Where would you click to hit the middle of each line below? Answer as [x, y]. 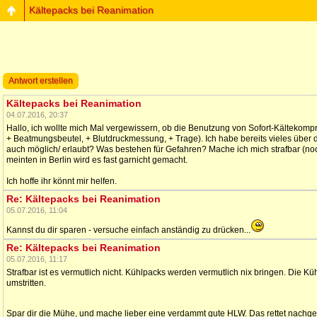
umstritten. [26, 283]
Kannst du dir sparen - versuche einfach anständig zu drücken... [128, 230]
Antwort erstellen [41, 81]
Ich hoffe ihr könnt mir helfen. [62, 181]
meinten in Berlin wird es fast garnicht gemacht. [97, 160]
